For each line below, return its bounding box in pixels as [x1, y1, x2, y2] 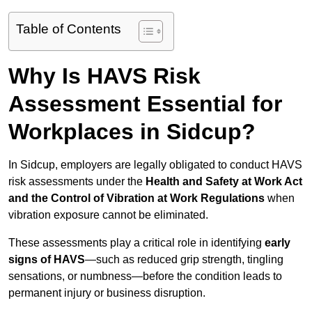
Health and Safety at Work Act [146, 175, 302, 188]
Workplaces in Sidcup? [8, 119, 256, 145]
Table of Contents [16, 22, 121, 37]
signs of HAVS [8, 253, 85, 266]
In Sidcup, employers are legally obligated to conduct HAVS [8, 159, 302, 171]
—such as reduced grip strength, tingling [85, 253, 283, 266]
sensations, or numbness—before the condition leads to [8, 270, 282, 283]
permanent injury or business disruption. [8, 287, 205, 299]
